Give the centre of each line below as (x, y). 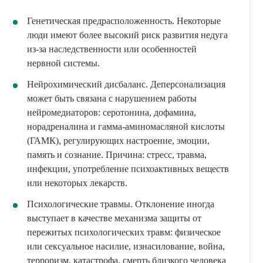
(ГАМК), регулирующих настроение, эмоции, (118, 140)
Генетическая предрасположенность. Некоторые (124, 21)
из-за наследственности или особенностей (112, 49)
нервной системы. (63, 63)
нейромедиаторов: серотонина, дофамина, (112, 112)
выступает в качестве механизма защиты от (114, 218)
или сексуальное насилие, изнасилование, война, (126, 246)
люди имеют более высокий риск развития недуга (127, 35)
